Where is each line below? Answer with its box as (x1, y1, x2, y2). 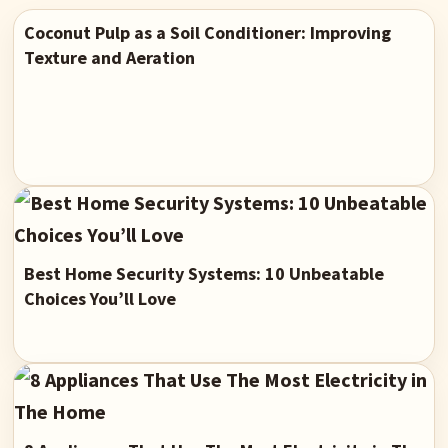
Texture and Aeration (24, 46, 196, 70)
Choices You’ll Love (24, 287, 177, 311)
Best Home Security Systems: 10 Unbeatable (24, 262, 385, 286)
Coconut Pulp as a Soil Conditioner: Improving (24, 21, 392, 45)
